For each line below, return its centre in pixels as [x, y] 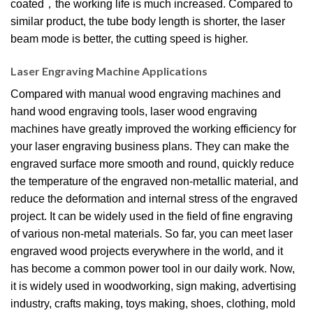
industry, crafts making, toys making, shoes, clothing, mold [153, 303]
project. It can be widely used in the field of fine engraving [152, 216]
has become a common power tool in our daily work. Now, [153, 268]
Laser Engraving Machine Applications [109, 71]
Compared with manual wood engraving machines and [146, 94]
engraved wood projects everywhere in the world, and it [147, 251]
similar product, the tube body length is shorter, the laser [148, 21]
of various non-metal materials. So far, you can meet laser [152, 233]
